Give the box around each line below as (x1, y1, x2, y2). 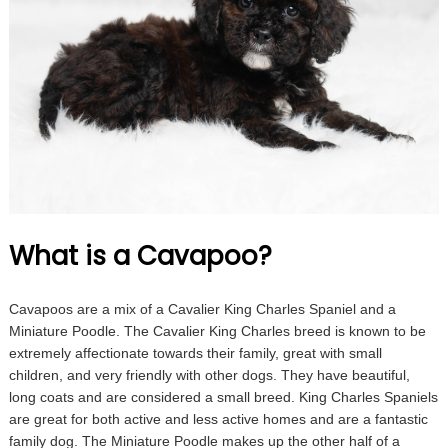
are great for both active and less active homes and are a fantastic (8, 411, 428, 428)
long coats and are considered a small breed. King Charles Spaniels (8, 389, 438, 406)
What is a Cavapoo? (8, 238, 272, 275)
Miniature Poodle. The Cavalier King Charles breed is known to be (8, 323, 426, 340)
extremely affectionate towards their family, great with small (8, 345, 382, 362)
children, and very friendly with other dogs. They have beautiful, (8, 367, 410, 384)
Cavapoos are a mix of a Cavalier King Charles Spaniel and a (8, 301, 396, 318)
